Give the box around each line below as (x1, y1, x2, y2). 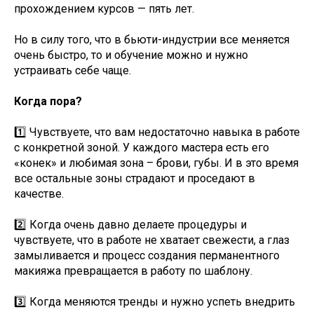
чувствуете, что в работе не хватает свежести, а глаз (14, 233, 289, 247)
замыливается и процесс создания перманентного (14, 249, 280, 262)
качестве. (14, 187, 64, 200)
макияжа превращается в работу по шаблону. (14, 264, 252, 278)
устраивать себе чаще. (14, 64, 131, 77)
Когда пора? (14, 95, 82, 108)
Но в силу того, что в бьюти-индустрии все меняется (14, 33, 289, 46)
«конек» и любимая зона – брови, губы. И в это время (14, 156, 299, 170)
